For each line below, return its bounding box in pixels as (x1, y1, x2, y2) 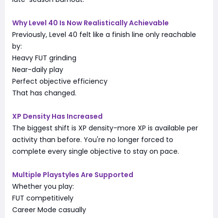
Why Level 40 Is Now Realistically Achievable (12, 18, 169, 28)
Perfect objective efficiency (12, 76, 108, 86)
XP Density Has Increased (12, 111, 103, 121)
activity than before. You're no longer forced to (12, 134, 173, 145)
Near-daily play (12, 64, 63, 74)
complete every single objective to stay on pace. (12, 146, 179, 156)
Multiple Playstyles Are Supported (12, 169, 133, 180)
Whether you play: (12, 181, 74, 191)
